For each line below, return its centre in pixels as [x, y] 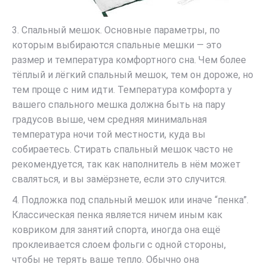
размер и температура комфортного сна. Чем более [129, 60]
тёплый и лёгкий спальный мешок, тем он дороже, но [133, 75]
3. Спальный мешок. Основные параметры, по [116, 30]
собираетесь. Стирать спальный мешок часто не [122, 149]
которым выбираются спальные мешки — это [117, 45]
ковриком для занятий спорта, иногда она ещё [116, 230]
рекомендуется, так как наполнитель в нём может [126, 164]
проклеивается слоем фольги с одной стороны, [119, 245]
